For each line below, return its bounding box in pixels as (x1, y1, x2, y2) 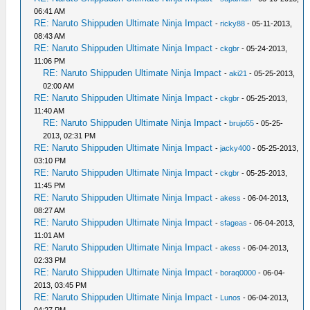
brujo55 (229, 118, 255, 127)
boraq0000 (220, 268, 257, 277)
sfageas (220, 218, 248, 227)
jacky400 (220, 143, 251, 152)
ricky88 (220, 19, 246, 28)
